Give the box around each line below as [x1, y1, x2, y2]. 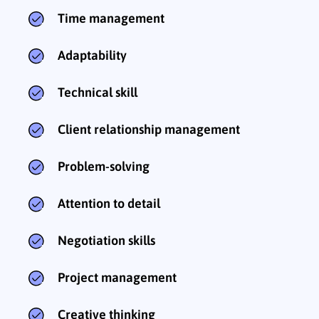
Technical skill [58, 84, 137, 100]
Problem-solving [58, 158, 150, 174]
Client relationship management [58, 121, 240, 137]
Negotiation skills [58, 232, 155, 248]
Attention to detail [58, 195, 160, 211]
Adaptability [58, 47, 127, 63]
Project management [58, 269, 177, 285]
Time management [58, 10, 164, 26]
